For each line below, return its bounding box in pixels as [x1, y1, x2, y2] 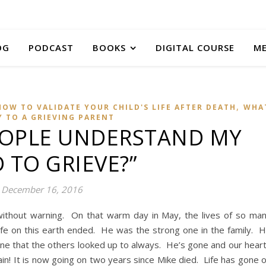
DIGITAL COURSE [155, 42, 235, 53]
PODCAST [28, 42, 74, 53]
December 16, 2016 [1, 183, 83, 195]
